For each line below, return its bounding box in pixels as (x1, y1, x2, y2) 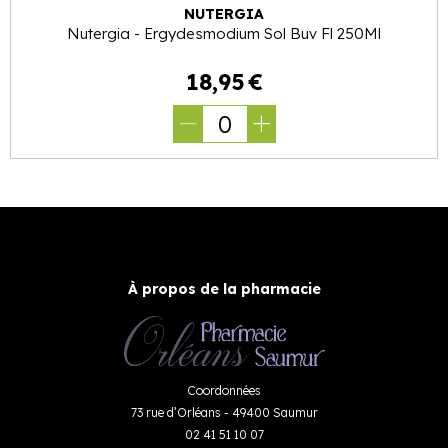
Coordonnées (187, 382, 261, 398)
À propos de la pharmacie (127, 280, 321, 298)
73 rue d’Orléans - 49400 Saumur (130, 404, 318, 420)
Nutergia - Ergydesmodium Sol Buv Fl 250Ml (67, 24, 381, 43)
